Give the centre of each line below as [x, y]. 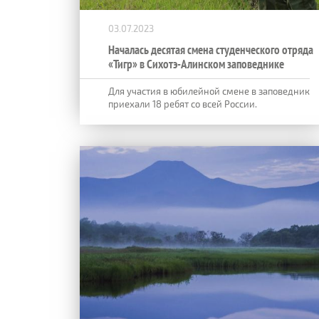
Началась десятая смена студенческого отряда [211, 49]
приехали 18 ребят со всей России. [183, 104]
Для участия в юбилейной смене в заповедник [209, 91]
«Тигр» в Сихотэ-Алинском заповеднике [196, 64]
